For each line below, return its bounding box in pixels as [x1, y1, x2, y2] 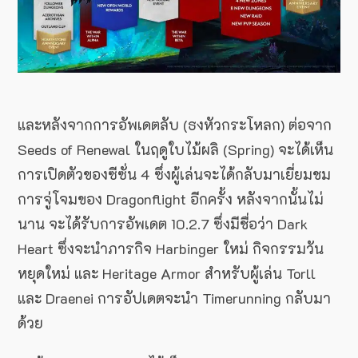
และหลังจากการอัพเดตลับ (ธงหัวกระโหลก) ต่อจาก [18, 114, 332, 134]
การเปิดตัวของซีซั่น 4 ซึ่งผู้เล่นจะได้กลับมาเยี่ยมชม [18, 164, 331, 184]
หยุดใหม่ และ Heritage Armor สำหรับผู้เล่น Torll [18, 263, 316, 283]
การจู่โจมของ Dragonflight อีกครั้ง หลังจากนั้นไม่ [18, 189, 324, 209]
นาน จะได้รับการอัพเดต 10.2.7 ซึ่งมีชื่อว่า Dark [18, 213, 308, 233]
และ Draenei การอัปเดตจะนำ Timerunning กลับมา [18, 288, 331, 308]
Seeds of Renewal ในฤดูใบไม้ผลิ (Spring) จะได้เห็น [18, 139, 333, 159]
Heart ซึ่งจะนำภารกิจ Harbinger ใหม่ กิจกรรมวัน [18, 238, 324, 258]
